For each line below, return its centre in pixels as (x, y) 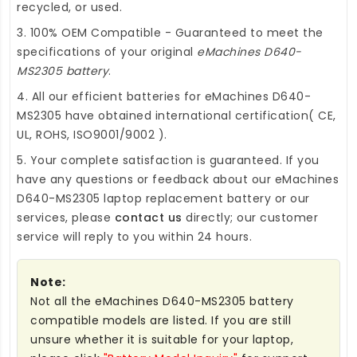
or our (290, 198)
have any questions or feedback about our (146, 179)
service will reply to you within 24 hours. (134, 236)
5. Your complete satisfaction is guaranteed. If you (168, 160)
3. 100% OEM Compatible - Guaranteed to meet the (170, 32)
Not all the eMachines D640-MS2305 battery (162, 301)
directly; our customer (250, 217)
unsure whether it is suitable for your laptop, (162, 339)
